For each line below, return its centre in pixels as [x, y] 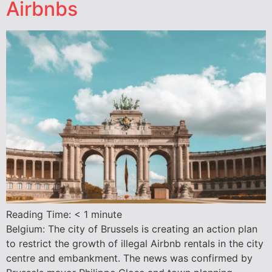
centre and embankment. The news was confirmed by [129, 258]
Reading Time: [40, 215]
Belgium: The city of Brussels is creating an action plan [132, 229]
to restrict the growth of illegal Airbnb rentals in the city [135, 244]
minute [107, 215]
